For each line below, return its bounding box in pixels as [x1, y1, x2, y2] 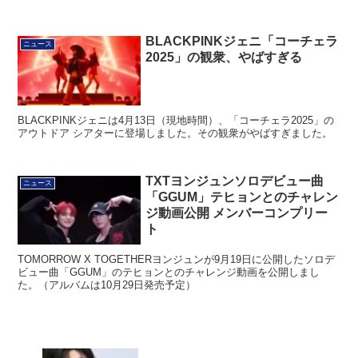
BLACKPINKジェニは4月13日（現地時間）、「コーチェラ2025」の [18, 113, 335, 126]
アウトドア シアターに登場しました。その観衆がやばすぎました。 [18, 126, 333, 139]
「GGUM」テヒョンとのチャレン [145, 189, 339, 204]
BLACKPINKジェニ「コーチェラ [145, 34, 339, 49]
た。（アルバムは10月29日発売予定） [18, 278, 197, 291]
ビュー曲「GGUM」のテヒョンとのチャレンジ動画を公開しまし [18, 265, 320, 278]
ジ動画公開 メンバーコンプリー [145, 205, 328, 220]
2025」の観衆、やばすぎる [145, 50, 303, 65]
